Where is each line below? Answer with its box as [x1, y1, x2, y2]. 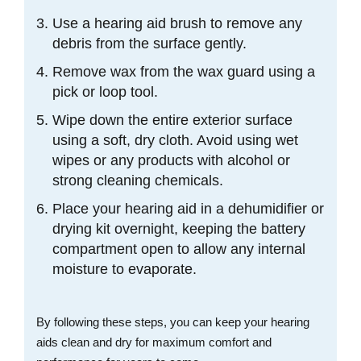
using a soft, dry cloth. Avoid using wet [52, 131, 298, 148]
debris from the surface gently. [52, 35, 251, 52]
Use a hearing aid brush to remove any [52, 15, 302, 31]
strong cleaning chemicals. [52, 172, 227, 189]
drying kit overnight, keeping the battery [52, 220, 305, 237]
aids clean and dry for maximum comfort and [36, 334, 272, 349]
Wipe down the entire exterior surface [52, 111, 293, 128]
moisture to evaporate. [52, 260, 201, 277]
